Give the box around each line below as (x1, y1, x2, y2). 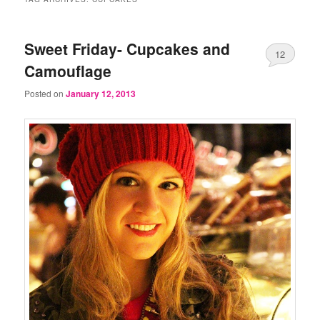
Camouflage (24, 60, 112, 82)
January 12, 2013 (66, 86, 136, 100)
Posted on (24, 86, 66, 99)
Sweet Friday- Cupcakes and (24, 38, 231, 60)
